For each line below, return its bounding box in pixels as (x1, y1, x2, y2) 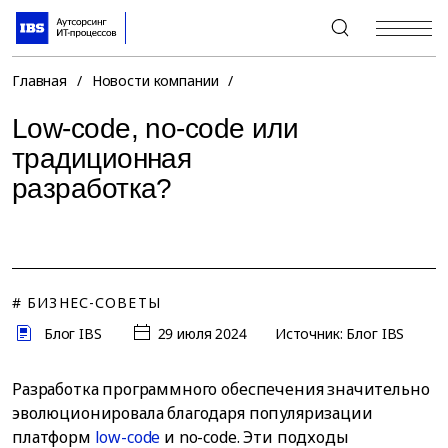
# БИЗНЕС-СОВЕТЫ (12, 293, 161, 312)
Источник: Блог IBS (274, 324, 405, 343)
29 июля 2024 (157, 324, 247, 343)
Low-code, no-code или (12, 113, 299, 144)
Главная (12, 71, 68, 90)
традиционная (12, 143, 192, 174)
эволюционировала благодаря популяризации (12, 402, 373, 424)
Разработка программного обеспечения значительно (12, 378, 430, 400)
